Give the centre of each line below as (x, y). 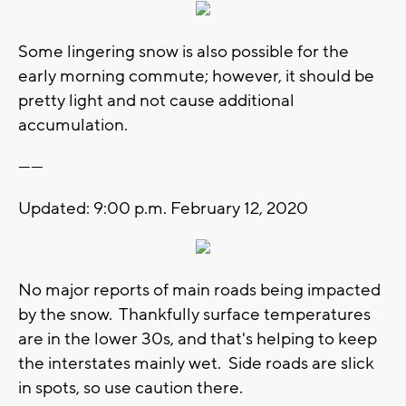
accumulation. (73, 125)
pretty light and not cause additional (156, 100)
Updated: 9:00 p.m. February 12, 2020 (163, 208)
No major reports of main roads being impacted (199, 290)
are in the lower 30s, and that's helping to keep (198, 338)
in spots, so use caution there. (130, 387)
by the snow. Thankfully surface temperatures (194, 314)
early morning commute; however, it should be (196, 76)
